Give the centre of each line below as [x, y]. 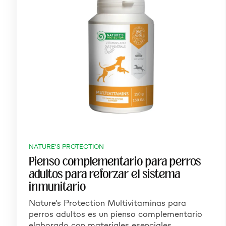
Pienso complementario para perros [115, 161]
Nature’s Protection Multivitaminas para [107, 203]
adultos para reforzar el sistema [104, 174]
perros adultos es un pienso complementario [116, 214]
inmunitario [57, 187]
